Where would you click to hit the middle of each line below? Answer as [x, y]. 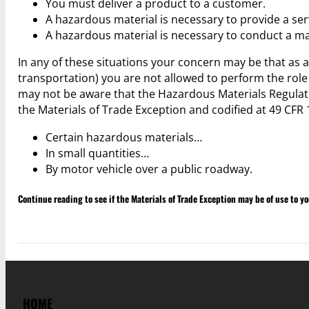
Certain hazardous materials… [124, 137]
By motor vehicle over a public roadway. [149, 169]
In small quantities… [98, 153]
